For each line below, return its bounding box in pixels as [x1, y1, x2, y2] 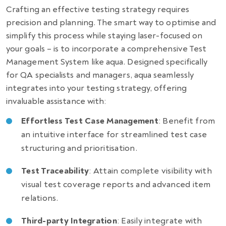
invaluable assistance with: [6, 96, 108, 107]
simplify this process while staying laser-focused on [6, 30, 203, 41]
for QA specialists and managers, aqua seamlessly [6, 70, 194, 81]
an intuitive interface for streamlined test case [21, 129, 207, 140]
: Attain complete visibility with [89, 165, 212, 177]
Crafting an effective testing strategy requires [6, 4, 189, 15]
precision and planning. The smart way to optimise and [6, 17, 216, 28]
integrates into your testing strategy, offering [6, 83, 187, 94]
